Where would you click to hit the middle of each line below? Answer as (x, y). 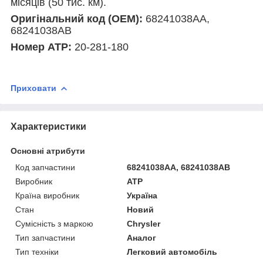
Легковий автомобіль (172, 252)
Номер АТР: (43, 47)
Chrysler (144, 223)
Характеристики (48, 126)
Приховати (33, 88)
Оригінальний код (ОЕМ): (78, 18)
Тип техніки (37, 252)
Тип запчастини (45, 237)
